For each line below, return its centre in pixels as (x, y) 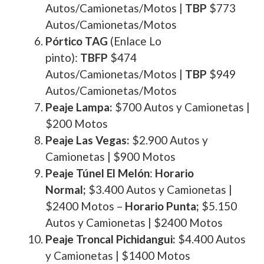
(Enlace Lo (135, 41)
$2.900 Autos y (169, 140)
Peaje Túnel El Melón (98, 173)
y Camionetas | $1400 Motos (118, 255)
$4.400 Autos (211, 239)
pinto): (63, 57)
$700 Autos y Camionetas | (181, 107)
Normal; (66, 189)
